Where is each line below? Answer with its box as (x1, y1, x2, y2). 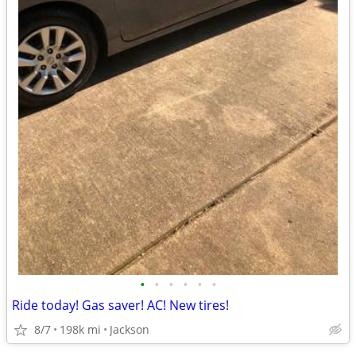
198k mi (60, 322, 101, 337)
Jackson (110, 322, 149, 337)
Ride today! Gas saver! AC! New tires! (12, 296, 229, 314)
